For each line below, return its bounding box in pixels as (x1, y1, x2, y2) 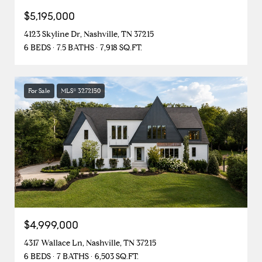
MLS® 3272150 (61, 86, 101, 95)
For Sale (28, 86, 50, 95)
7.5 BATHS (57, 42, 94, 53)
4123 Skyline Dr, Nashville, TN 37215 (24, 29, 154, 39)
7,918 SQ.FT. (100, 42, 142, 53)
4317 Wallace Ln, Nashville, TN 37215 (24, 237, 156, 248)
